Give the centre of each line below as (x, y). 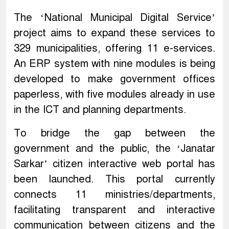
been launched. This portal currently (114, 179)
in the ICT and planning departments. (100, 110)
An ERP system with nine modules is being (114, 64)
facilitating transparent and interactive (114, 210)
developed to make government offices (114, 79)
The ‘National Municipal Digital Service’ (114, 18)
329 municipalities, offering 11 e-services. (114, 49)
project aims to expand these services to (114, 33)
